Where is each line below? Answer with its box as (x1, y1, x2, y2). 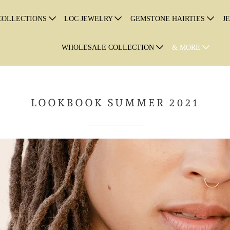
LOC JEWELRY (64, 15, 115, 23)
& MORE (172, 44, 203, 51)
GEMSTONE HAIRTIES (130, 15, 207, 23)
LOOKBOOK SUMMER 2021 (31, 97, 199, 109)
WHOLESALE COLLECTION (62, 44, 157, 51)
